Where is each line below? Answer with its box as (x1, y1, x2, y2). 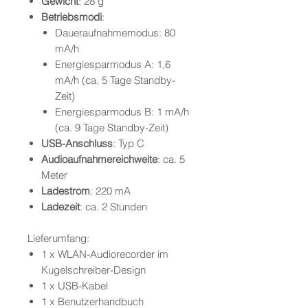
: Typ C (113, 137, 144, 151)
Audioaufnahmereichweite (41, 153, 157, 166)
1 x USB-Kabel (41, 279, 108, 293)
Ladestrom (41, 184, 90, 198)
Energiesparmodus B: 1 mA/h (55, 105, 189, 119)
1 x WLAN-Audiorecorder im (41, 247, 168, 261)
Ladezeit (41, 200, 80, 214)
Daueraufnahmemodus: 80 (55, 26, 175, 40)
